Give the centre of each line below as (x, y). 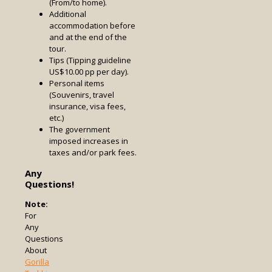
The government (80, 129)
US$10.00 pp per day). (89, 71)
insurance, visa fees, (87, 106)
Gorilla (37, 261)
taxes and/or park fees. (93, 152)
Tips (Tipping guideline (90, 60)
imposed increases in (89, 141)
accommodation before (92, 25)
